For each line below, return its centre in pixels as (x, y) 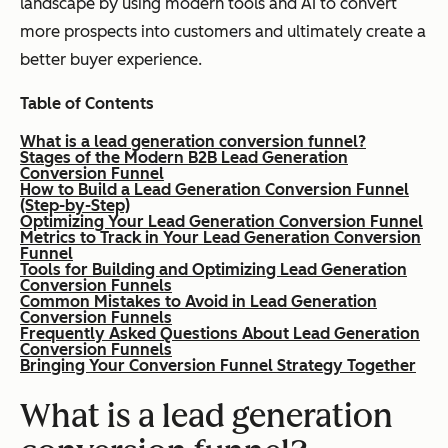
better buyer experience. (111, 60)
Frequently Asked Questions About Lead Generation (220, 334)
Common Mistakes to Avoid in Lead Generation (198, 302)
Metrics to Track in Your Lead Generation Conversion (220, 238)
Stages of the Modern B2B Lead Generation (184, 158)
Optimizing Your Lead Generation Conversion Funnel (221, 222)
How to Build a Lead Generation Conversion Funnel (214, 190)
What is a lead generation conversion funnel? (193, 142)
